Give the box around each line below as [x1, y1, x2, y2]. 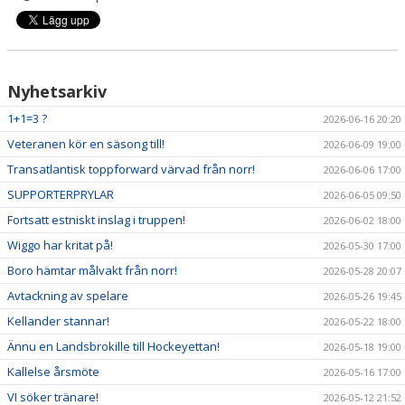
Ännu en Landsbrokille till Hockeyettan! [7, 337, 220, 354]
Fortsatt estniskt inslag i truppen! [7, 211, 185, 228]
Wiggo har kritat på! [7, 236, 113, 253]
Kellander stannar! [7, 312, 109, 329]
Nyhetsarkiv [7, 80, 107, 102]
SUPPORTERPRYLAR [7, 185, 114, 202]
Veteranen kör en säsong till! [7, 135, 165, 152]
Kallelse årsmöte [7, 363, 99, 380]
